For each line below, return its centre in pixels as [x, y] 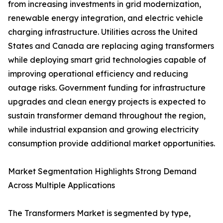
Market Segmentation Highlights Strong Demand [102, 171]
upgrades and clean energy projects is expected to [107, 102]
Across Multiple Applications [61, 185]
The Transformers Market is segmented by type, [99, 213]
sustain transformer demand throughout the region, [107, 116]
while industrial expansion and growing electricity [103, 130]
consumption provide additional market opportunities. [111, 144]
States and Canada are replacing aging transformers [111, 46]
